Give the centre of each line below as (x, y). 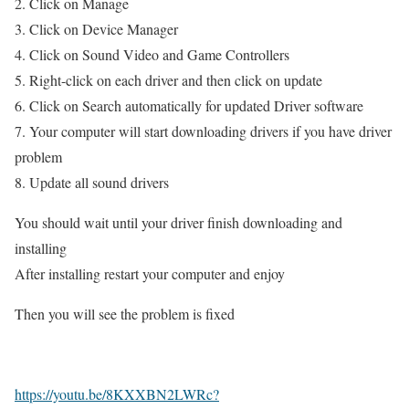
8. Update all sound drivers (92, 182)
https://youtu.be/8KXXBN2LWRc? (117, 393)
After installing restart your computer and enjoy (150, 273)
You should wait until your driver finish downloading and (178, 222)
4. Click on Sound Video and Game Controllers (152, 54)
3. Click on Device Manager (96, 28)
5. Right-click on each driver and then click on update (168, 79)
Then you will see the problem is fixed (125, 313)
